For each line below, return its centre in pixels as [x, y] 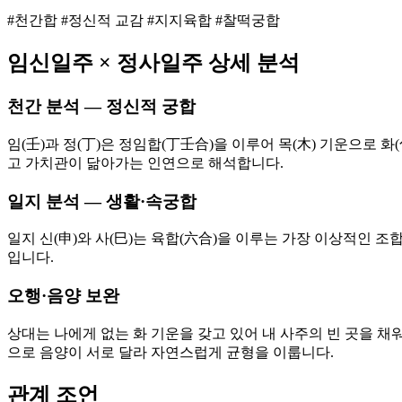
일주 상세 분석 [230, 63]
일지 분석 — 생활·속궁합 [102, 201]
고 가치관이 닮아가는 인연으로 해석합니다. [145, 162]
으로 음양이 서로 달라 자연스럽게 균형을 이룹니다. [170, 352]
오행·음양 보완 [63, 295]
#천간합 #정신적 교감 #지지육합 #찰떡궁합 [144, 21]
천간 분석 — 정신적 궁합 [101, 107]
